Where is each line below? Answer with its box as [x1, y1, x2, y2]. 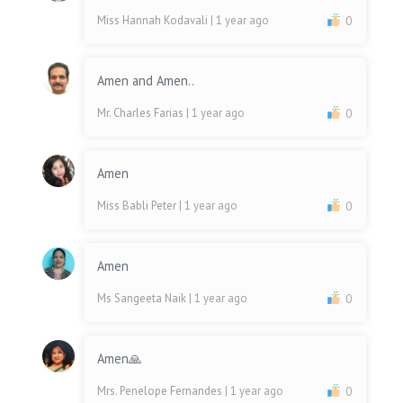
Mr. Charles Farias [97, 105, 187, 121]
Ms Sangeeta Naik [97, 291, 190, 307]
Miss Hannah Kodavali [97, 13, 211, 29]
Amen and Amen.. [97, 72, 195, 90]
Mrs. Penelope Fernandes [97, 383, 226, 399]
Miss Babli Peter [97, 198, 180, 214]
